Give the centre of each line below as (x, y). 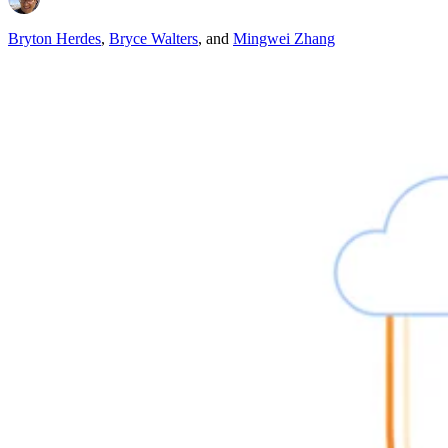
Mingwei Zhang (284, 39)
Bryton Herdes (54, 39)
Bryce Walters (153, 39)
